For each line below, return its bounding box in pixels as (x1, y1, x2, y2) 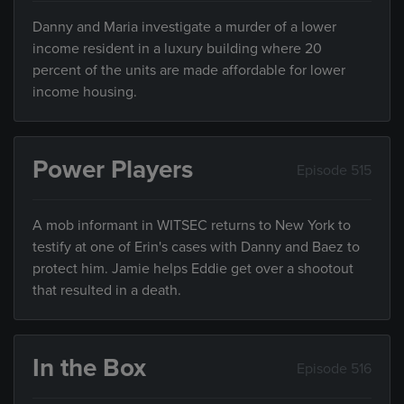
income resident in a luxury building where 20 (32, 40, 322, 58)
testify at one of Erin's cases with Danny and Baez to (32, 238, 360, 256)
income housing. (32, 83, 137, 101)
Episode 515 (297, 161, 372, 179)
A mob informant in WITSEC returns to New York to (32, 216, 351, 234)
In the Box (32, 353, 146, 383)
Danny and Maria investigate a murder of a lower (32, 18, 336, 36)
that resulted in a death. (32, 281, 181, 299)
